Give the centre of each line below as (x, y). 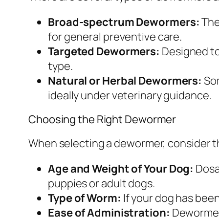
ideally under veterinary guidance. (130, 95)
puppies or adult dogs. (101, 183)
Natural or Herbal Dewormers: (125, 80)
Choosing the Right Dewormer (102, 119)
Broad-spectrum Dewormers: (124, 22)
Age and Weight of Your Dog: (121, 168)
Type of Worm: (85, 198)
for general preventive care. (115, 36)
